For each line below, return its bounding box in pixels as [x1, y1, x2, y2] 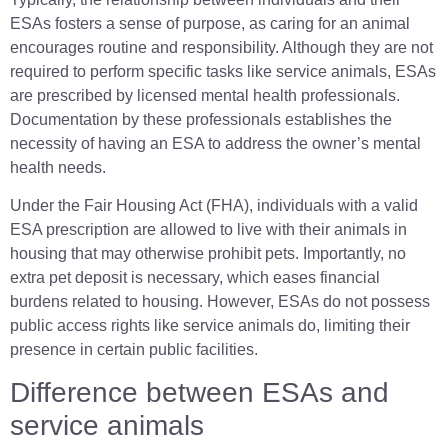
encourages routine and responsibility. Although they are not [10, 38, 433, 56]
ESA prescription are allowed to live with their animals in [10, 221, 407, 238]
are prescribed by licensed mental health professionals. [10, 86, 400, 104]
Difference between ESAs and [10, 377, 389, 409]
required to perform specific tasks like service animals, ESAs [10, 62, 436, 80]
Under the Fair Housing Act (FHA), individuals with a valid [10, 197, 418, 214]
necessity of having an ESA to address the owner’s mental [10, 134, 421, 152]
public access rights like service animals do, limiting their [10, 317, 410, 334]
